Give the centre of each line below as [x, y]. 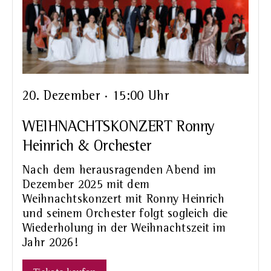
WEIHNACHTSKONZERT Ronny [119, 127]
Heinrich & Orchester [87, 146]
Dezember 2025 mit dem [86, 185]
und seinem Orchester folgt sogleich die [125, 214]
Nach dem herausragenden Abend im [119, 170]
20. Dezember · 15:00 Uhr [96, 96]
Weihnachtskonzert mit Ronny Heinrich [124, 199]
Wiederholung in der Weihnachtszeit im [124, 228]
